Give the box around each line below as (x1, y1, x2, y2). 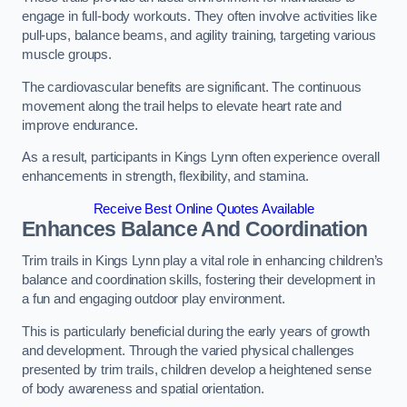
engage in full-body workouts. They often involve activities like (22, 9, 377, 25)
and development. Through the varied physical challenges (22, 342, 355, 358)
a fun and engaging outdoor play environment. (22, 292, 285, 307)
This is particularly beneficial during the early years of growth (22, 323, 370, 339)
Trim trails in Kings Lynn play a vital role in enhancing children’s (22, 253, 384, 269)
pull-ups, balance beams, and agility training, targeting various (22, 28, 376, 44)
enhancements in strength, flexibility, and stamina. (22, 169, 309, 184)
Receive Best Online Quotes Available (93, 201, 314, 216)
